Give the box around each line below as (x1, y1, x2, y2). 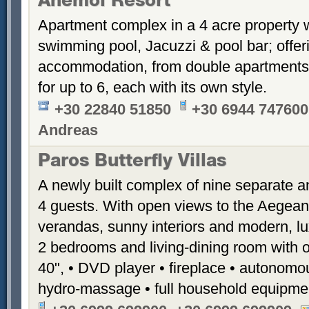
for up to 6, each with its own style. (38, 79, 267, 96)
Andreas (38, 121, 98, 139)
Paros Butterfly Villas (38, 154, 226, 171)
